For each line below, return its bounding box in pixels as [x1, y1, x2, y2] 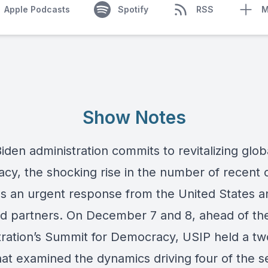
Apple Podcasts [4, 4, 70, 14]
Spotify [117, 4, 148, 14]
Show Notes [82, 106, 186, 128]
